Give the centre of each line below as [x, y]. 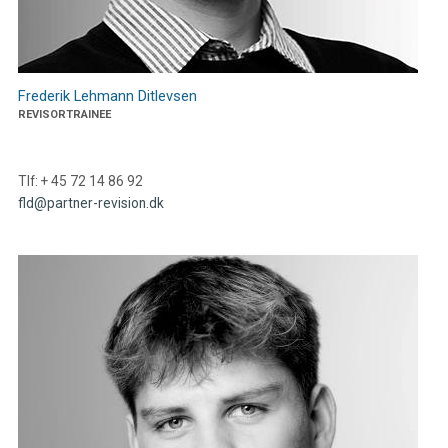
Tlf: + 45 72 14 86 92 [80, 181]
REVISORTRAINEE [64, 115]
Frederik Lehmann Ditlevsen [107, 96]
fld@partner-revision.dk [90, 203]
